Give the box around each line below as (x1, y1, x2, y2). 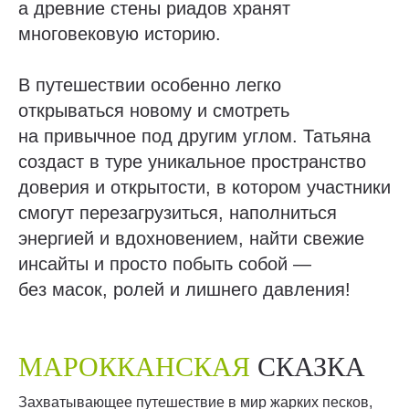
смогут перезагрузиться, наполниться (18, 203, 337, 223)
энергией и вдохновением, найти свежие (18, 228, 364, 248)
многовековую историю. (18, 24, 221, 44)
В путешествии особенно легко (18, 75, 281, 95)
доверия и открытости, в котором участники (18, 177, 391, 197)
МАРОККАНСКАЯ (18, 351, 257, 382)
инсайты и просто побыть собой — (18, 254, 311, 274)
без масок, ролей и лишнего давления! (18, 279, 351, 299)
